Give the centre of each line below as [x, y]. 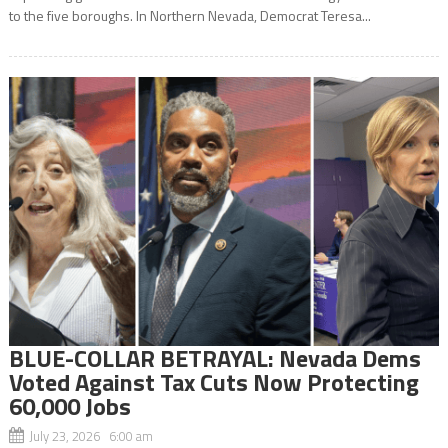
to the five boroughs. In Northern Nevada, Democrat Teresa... [189, 15]
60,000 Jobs [69, 405]
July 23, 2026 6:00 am [90, 435]
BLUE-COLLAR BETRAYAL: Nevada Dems [214, 357]
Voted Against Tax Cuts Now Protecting [213, 381]
